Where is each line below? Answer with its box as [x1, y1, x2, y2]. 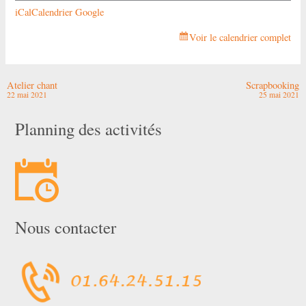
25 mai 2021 [259, 89, 300, 100]
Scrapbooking [246, 78, 300, 92]
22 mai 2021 [6, 89, 47, 100]
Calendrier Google [31, 5, 105, 19]
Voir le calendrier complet [189, 30, 291, 44]
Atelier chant [6, 78, 57, 92]
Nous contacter [15, 215, 117, 238]
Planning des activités [15, 117, 163, 140]
